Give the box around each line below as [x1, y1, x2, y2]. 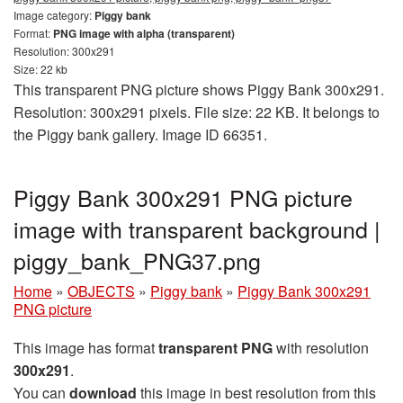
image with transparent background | [13, 212, 381, 246]
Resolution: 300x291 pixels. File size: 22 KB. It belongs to [13, 102, 380, 123]
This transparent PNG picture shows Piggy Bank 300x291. [13, 79, 384, 101]
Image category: [13, 7, 94, 23]
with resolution [273, 337, 369, 359]
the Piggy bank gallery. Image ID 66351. [13, 124, 267, 146]
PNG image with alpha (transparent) [53, 25, 235, 42]
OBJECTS [67, 281, 135, 302]
